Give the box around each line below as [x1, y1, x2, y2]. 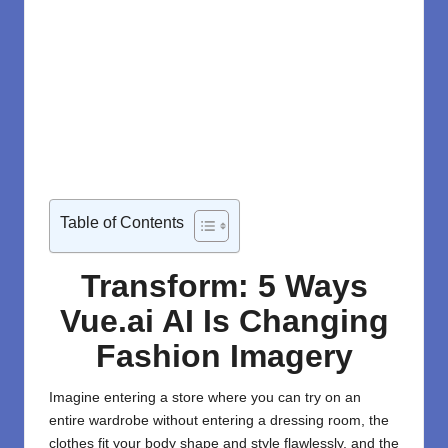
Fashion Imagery [95, 338, 353, 375]
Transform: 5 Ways [80, 268, 368, 305]
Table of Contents [60, 213, 184, 232]
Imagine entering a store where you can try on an [49, 390, 361, 406]
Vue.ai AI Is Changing [59, 303, 389, 340]
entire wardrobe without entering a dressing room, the [49, 413, 389, 429]
